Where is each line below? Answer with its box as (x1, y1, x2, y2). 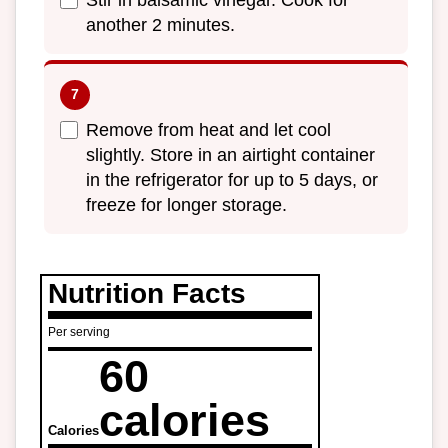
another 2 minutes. (86, 15, 235, 36)
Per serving (48, 324, 110, 339)
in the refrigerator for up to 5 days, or (86, 169, 378, 190)
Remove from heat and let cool (86, 119, 331, 140)
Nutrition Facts (48, 277, 246, 309)
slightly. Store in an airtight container (86, 144, 375, 165)
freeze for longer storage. (86, 194, 287, 215)
